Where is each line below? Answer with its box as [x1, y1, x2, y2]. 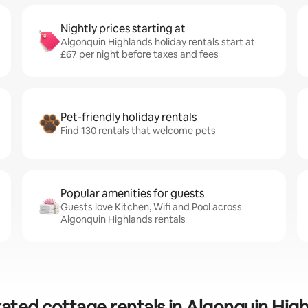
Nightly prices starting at [60, 21, 186, 36]
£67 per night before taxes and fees [60, 48, 219, 60]
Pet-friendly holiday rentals [60, 110, 197, 124]
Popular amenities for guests [60, 186, 204, 201]
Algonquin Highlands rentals [60, 213, 186, 225]
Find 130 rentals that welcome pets [60, 124, 216, 137]
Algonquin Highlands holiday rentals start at [60, 36, 255, 48]
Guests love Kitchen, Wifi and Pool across [60, 201, 242, 213]
